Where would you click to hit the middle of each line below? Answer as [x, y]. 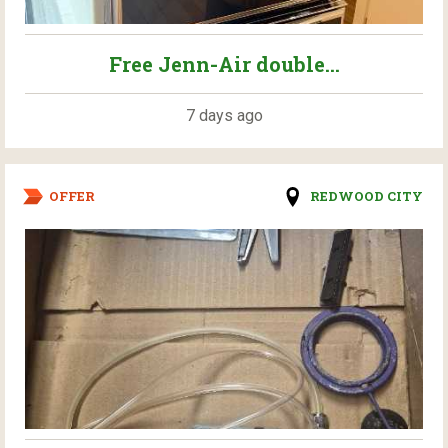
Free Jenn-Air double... [224, 64]
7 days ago [224, 116]
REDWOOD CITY [366, 196]
